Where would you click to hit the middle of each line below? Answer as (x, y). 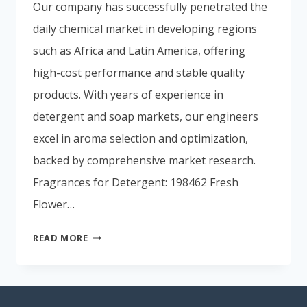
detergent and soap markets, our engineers (146, 116)
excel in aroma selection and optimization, (140, 138)
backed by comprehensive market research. (150, 160)
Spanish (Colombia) (206, 28)
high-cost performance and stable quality (139, 72)
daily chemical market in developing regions (145, 28)
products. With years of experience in (128, 94)
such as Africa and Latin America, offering (139, 50)
